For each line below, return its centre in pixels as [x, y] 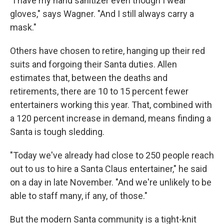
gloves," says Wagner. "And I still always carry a [102, 14]
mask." [23, 27]
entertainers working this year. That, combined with [111, 105]
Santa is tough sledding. [57, 132]
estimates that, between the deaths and [89, 78]
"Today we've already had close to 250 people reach [112, 155]
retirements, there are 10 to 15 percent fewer [99, 91]
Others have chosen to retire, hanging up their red [107, 51]
